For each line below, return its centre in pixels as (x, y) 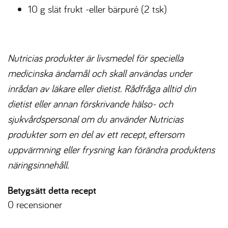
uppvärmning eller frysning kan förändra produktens (111, 149)
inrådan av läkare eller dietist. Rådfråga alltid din (102, 88)
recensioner (38, 204)
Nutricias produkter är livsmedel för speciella (95, 58)
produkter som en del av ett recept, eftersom (96, 134)
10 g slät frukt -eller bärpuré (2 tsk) (97, 9)
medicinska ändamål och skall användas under (100, 73)
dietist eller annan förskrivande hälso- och (90, 103)
